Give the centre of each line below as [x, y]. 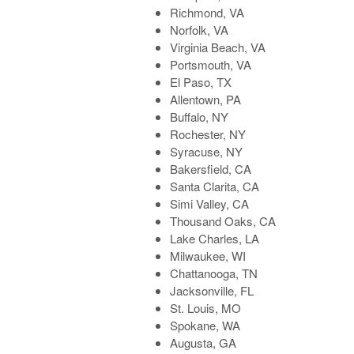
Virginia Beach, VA [218, 47]
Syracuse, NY [207, 152]
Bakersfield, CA [211, 169]
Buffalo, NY [200, 117]
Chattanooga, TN [214, 273]
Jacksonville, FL [212, 291]
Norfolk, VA [200, 30]
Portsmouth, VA [211, 65]
